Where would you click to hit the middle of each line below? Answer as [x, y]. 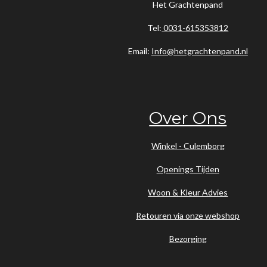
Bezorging [188, 239]
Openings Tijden [188, 169]
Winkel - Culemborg [188, 146]
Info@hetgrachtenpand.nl [199, 51]
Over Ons [188, 118]
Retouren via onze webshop [188, 216]
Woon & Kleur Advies [188, 193]
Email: [139, 51]
